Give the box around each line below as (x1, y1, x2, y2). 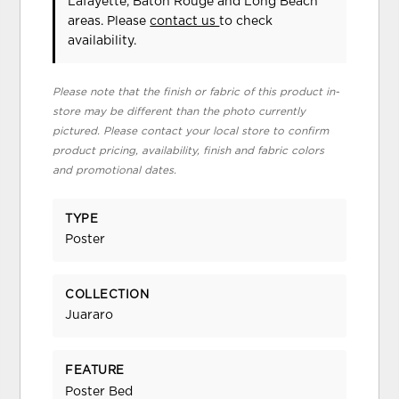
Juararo (65, 309, 114, 322)
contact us (150, 14, 220, 28)
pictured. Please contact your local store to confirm (53, 125, 330, 136)
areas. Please (68, 14, 151, 28)
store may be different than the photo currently (53, 105, 306, 117)
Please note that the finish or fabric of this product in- (53, 85, 340, 97)
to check (219, 14, 273, 28)
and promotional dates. (53, 164, 177, 175)
